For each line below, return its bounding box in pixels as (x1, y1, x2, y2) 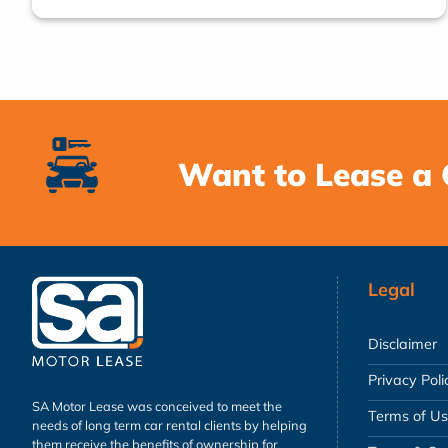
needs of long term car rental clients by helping (32, 416, 307, 433)
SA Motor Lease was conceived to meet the (32, 397, 282, 414)
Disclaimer (368, 335, 437, 354)
